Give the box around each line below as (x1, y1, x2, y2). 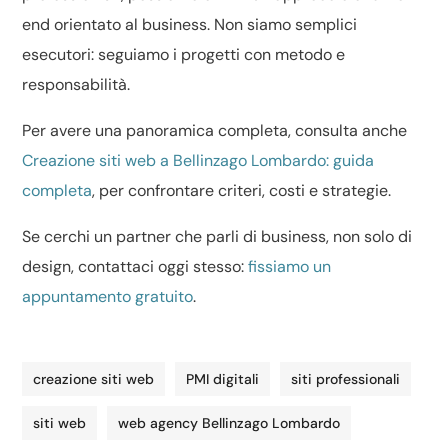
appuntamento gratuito (22, 286, 194, 307)
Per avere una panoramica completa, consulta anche (22, 120, 408, 141)
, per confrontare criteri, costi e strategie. (92, 180, 392, 201)
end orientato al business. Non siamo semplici (22, 14, 358, 35)
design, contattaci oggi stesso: (22, 256, 249, 277)
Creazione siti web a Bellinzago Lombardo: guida (22, 150, 375, 171)
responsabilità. (22, 74, 131, 95)
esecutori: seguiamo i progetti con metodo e (22, 44, 346, 65)
